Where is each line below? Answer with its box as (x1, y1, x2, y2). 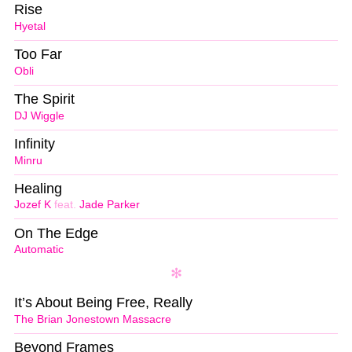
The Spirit (14, 90, 75, 107)
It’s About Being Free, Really (14, 295, 192, 311)
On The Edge (14, 225, 98, 241)
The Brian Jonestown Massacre (14, 313, 171, 326)
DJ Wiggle (14, 109, 64, 122)
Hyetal (14, 20, 46, 32)
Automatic (14, 244, 64, 256)
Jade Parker (79, 199, 140, 211)
